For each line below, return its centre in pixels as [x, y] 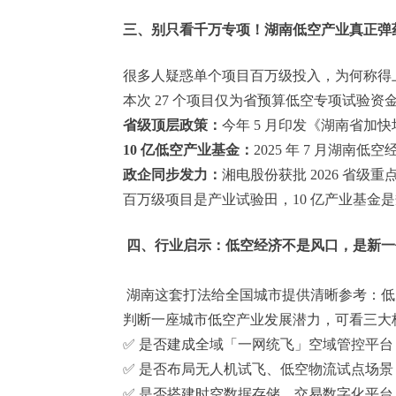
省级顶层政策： [172, 125]
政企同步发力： [172, 174]
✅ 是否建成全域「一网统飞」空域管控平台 [247, 344]
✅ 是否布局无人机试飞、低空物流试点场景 [247, 369]
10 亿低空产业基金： [187, 149]
